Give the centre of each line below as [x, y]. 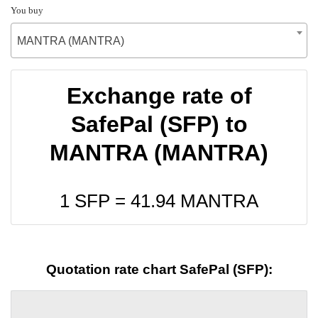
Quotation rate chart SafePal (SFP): [159, 270]
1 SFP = [95, 201]
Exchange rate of [159, 95]
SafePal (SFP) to [159, 124]
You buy [27, 10]
